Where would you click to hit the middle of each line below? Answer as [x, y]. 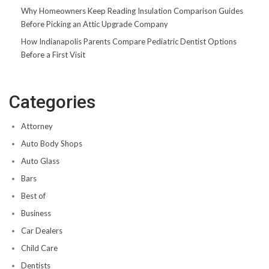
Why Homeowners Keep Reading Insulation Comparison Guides [132, 11]
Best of [33, 196]
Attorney [37, 126]
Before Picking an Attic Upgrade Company [95, 24]
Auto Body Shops [52, 144]
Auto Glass [40, 161]
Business [36, 213]
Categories [52, 102]
